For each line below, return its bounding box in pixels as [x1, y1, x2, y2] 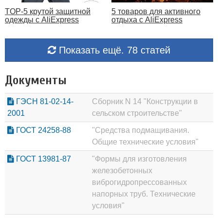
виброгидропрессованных [92, 178, 187, 186]
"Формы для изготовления [92, 154, 187, 163]
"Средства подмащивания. [92, 126, 189, 134]
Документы [5, 73, 67, 88]
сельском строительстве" [92, 109, 182, 117]
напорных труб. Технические [92, 189, 196, 198]
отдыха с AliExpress [111, 15, 182, 24]
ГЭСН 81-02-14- [14, 97, 73, 106]
